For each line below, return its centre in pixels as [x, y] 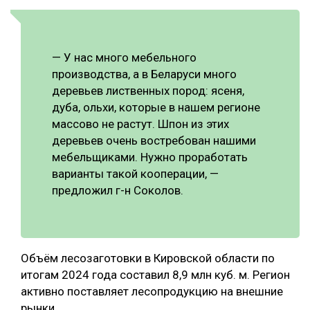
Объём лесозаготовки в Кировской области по [148, 258]
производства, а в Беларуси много [144, 74]
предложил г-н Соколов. [118, 191]
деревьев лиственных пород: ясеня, [148, 91]
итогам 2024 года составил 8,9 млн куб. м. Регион [155, 275]
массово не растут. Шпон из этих [140, 124]
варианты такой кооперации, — [135, 174]
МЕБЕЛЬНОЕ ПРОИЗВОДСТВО [77, 46]
